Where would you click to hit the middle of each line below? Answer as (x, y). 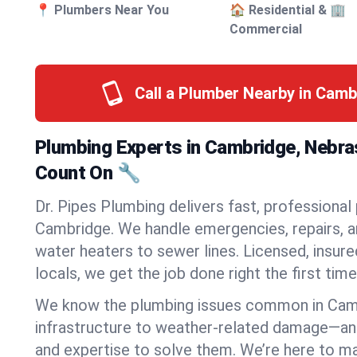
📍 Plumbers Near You (102, 10)
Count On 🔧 (88, 173)
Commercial (266, 29)
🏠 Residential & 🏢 (288, 10)
